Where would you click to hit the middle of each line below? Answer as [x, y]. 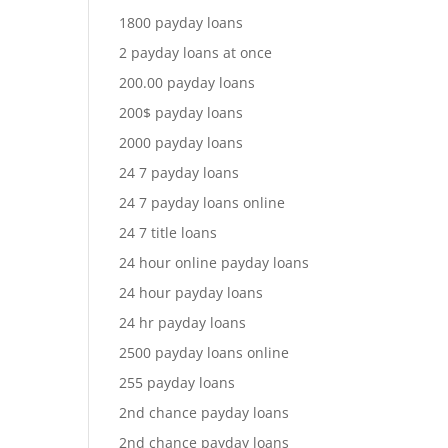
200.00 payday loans [187, 82]
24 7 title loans [168, 232]
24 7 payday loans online [202, 202]
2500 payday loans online [204, 352]
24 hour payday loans [191, 292]
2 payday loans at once [196, 52]
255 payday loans [177, 382]
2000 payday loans [181, 142]
